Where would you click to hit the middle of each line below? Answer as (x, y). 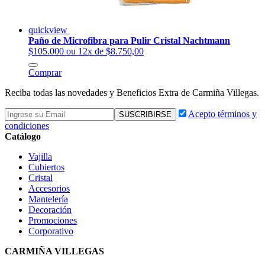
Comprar (45, 72)
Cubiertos (46, 167)
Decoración (50, 209)
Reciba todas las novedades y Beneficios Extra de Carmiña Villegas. (132, 92)
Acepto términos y (222, 114)
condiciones (27, 125)
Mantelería (48, 199)
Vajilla (40, 156)
